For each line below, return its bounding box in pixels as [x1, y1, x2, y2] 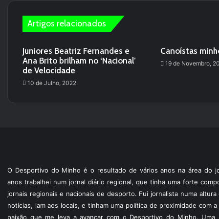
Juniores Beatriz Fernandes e [22, 46, 130, 56]
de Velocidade [22, 66, 75, 75]
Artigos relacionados [27, 18, 106, 29]
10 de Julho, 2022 [27, 79, 76, 87]
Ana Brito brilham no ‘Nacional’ [22, 56, 136, 66]
